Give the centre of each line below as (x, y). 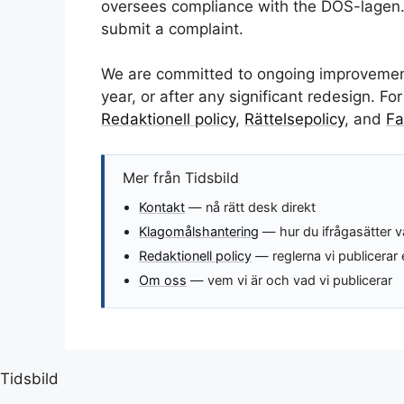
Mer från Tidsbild (181, 178)
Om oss (163, 280)
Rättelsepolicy (294, 119)
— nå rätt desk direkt (250, 207)
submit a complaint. (172, 28)
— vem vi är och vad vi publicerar (289, 280)
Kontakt (162, 207)
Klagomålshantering (199, 232)
